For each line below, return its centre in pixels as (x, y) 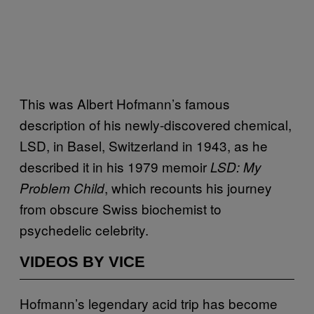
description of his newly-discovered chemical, (156, 124)
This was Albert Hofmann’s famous (125, 103)
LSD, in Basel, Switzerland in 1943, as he (144, 145)
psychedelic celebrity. (84, 229)
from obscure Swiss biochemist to (121, 208)
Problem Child (62, 187)
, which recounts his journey (188, 187)
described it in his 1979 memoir (115, 166)
